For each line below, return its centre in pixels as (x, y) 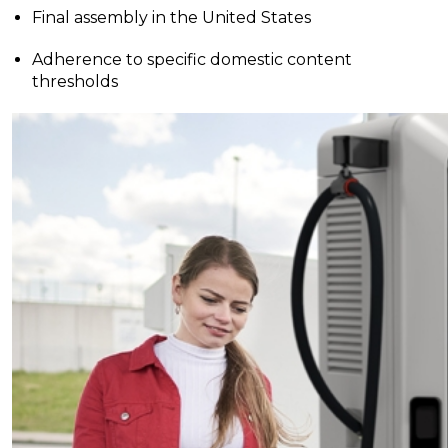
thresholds (75, 82)
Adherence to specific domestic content (192, 60)
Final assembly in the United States (171, 18)
